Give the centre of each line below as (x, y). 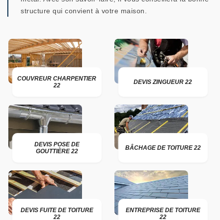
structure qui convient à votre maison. (84, 11)
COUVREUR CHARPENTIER (57, 79)
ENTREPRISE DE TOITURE (163, 210)
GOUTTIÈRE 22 (57, 151)
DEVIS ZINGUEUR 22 (163, 82)
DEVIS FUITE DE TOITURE (57, 210)
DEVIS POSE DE (57, 144)
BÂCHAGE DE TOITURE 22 (163, 148)
